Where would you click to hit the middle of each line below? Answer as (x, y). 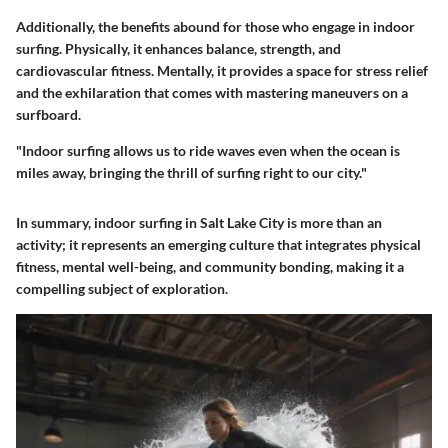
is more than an (333, 223)
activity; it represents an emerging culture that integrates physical (218, 245)
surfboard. (48, 115)
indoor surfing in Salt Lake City (189, 223)
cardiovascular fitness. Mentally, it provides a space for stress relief (222, 71)
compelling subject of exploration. (122, 289)
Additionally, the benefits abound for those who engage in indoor (215, 27)
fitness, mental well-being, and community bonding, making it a (210, 267)
